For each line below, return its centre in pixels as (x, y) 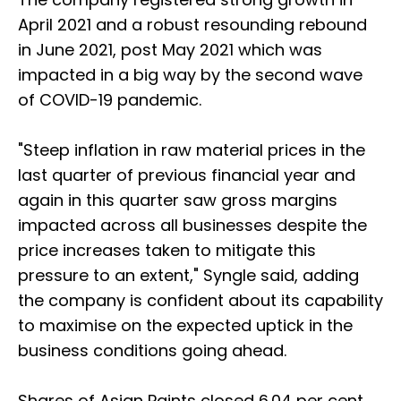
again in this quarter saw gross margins (178, 200)
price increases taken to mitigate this (167, 251)
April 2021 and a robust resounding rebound (192, 25)
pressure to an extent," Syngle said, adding (188, 276)
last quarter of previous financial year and (187, 175)
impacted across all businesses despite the (192, 226)
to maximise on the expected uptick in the (185, 326)
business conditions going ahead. (152, 351)
